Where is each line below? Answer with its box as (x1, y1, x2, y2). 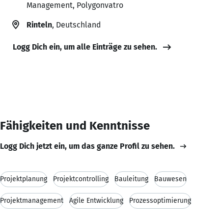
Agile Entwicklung (69, 196, 123, 205)
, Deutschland (52, 20, 101, 29)
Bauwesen (154, 174, 187, 183)
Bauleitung (114, 174, 148, 183)
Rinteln (27, 20, 52, 29)
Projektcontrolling (53, 174, 109, 183)
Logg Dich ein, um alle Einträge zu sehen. (13, 42, 157, 52)
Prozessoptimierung (129, 196, 191, 205)
